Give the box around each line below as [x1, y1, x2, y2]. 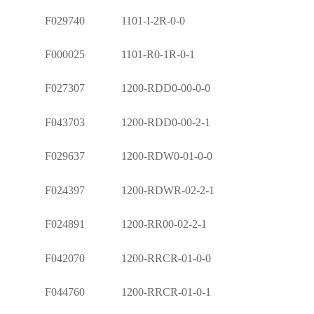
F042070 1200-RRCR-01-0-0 [8, 252, 211, 264]
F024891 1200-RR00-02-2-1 [8, 218, 207, 231]
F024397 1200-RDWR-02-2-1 [8, 184, 214, 196]
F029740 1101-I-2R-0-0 [8, 14, 185, 27]
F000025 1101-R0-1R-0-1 [8, 48, 195, 60]
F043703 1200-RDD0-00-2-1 [8, 116, 210, 128]
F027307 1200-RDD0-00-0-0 [8, 82, 210, 95]
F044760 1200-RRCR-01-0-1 [8, 286, 211, 299]
